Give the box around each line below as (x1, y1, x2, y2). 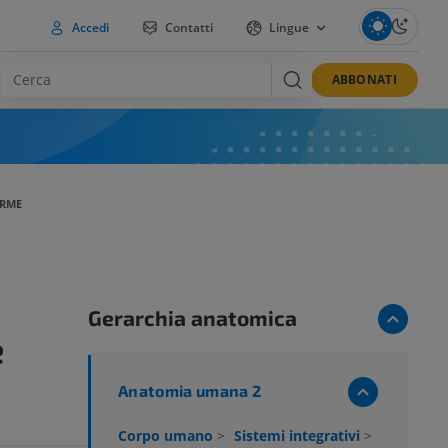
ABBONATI (331, 70, 397, 88)
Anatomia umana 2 (118, 381, 262, 401)
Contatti (161, 18, 213, 36)
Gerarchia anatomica (88, 305, 297, 331)
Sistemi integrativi (234, 426, 364, 446)
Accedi (68, 18, 109, 36)
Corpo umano (118, 426, 217, 446)
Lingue (269, 18, 313, 36)
